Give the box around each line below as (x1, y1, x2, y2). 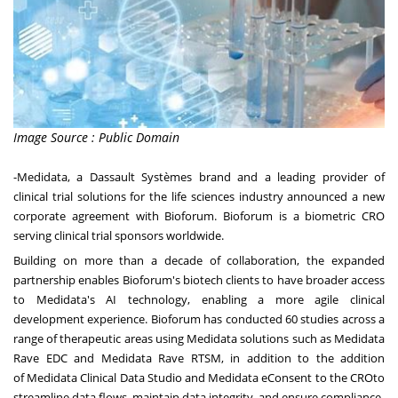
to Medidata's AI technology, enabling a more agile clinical (13, 291, 385, 307)
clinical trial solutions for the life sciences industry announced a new (13, 187, 385, 204)
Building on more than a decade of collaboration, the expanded (13, 251, 385, 268)
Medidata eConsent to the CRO (208, 369, 374, 386)
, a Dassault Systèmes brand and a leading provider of (68, 168, 385, 185)
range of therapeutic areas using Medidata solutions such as (13, 330, 334, 346)
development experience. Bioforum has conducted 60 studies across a (13, 310, 385, 327)
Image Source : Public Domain (13, 128, 179, 146)
